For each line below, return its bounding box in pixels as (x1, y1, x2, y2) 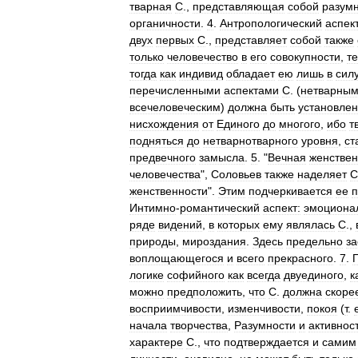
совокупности (270, 50, 340, 63)
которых (217, 218, 260, 231)
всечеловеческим (129, 101, 221, 113)
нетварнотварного (203, 134, 298, 147)
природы (129, 235, 176, 248)
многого (279, 117, 320, 130)
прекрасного (268, 252, 333, 265)
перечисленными (129, 84, 221, 97)
